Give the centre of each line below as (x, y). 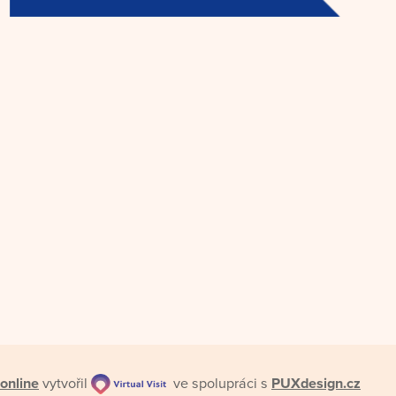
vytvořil (65, 383)
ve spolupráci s (219, 383)
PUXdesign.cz (316, 383)
